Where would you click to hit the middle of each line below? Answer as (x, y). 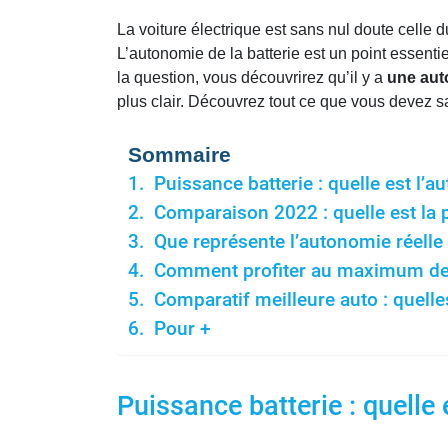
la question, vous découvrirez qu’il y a (252, 78)
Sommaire (179, 155)
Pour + (182, 329)
